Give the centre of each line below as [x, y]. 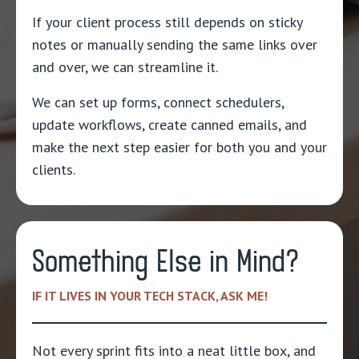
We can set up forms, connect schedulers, [158, 103]
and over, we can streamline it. [125, 67]
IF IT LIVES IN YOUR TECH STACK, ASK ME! [150, 296]
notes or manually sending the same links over [175, 45]
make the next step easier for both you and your [179, 147]
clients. [55, 170]
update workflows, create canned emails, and [169, 125]
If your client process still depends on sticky [167, 22]
